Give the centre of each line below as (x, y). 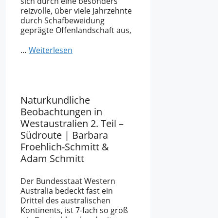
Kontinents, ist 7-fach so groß (74, 210)
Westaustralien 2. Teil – (72, 123)
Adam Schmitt (52, 158)
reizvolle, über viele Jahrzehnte (76, 11)
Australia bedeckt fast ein (67, 191)
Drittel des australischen (65, 200)
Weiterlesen (51, 50)
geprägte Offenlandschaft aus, (76, 30)
